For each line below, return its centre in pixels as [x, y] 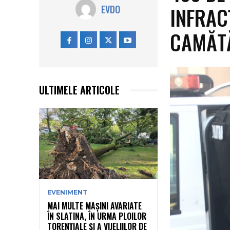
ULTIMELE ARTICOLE [79, 90]
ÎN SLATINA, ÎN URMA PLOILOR [97, 216]
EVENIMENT [67, 192]
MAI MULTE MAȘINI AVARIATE [94, 206]
